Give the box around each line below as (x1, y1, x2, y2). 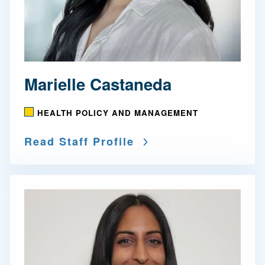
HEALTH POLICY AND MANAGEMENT (37, 107, 198, 118)
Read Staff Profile (24, 134, 134, 149)
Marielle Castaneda (24, 72, 172, 95)
